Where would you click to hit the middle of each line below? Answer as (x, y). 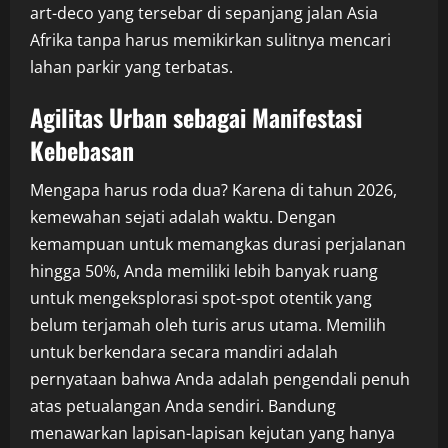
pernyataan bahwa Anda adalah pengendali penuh (220, 379)
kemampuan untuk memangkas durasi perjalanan (218, 244)
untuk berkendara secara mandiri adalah (184, 352)
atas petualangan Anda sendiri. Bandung (183, 406)
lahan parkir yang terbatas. (131, 67)
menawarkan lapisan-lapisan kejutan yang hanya (212, 433)
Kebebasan (82, 150)
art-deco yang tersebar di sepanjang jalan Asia (204, 13)
